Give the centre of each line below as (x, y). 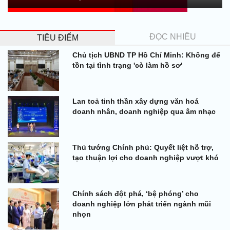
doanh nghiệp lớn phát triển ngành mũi (142, 204)
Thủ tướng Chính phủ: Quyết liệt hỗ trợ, (143, 147)
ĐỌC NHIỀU (172, 36)
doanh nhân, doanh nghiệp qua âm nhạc (144, 111)
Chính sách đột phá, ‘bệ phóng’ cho (136, 193)
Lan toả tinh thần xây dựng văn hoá (136, 101)
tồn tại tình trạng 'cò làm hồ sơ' (127, 65)
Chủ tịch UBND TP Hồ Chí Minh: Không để (146, 55)
